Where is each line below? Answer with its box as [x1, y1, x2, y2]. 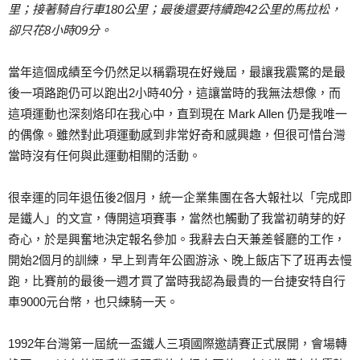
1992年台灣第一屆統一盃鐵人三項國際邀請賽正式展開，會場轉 [8, 337, 347, 351]
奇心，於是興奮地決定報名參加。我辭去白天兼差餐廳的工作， [8, 232, 346, 247]
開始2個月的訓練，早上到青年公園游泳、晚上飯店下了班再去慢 [8, 253, 352, 268]
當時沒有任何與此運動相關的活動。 [8, 149, 201, 163]
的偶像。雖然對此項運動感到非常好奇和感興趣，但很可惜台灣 [8, 128, 346, 142]
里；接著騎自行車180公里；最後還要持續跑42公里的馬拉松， [8, 2, 342, 17]
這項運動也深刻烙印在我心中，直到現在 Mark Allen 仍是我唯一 [8, 107, 347, 121]
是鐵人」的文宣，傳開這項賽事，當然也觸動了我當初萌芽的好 [8, 211, 346, 226]
